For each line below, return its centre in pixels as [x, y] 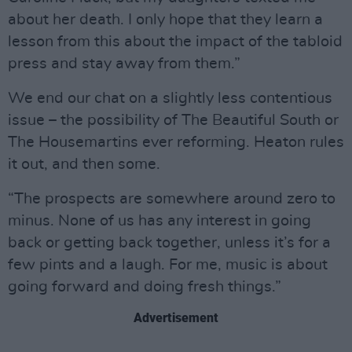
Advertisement [176, 318]
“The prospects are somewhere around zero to [172, 199]
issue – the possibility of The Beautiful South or [173, 120]
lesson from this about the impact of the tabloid [175, 42]
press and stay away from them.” [124, 64]
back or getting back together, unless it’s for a [169, 243]
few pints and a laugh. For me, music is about [168, 265]
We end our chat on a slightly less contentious [170, 98]
